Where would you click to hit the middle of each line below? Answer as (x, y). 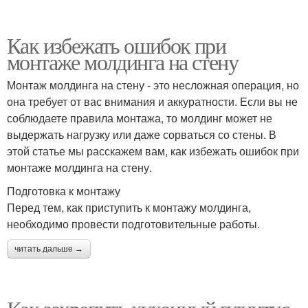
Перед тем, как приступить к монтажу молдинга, (129, 207)
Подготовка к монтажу (64, 191)
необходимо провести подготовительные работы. (133, 224)
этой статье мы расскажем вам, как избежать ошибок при (153, 151)
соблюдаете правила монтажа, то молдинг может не (140, 118)
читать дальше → (49, 249)
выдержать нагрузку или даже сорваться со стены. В (142, 134)
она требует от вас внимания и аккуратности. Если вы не (152, 101)
